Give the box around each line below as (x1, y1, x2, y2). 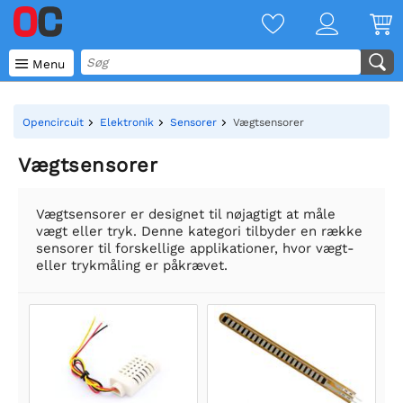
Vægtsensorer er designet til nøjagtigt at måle (36, 206, 336, 222)
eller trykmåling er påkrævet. (36, 257, 228, 273)
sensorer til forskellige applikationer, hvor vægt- (36, 240, 354, 256)
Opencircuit (22, 116, 84, 129)
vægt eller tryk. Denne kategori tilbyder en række (36, 223, 363, 239)
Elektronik (100, 116, 154, 129)
